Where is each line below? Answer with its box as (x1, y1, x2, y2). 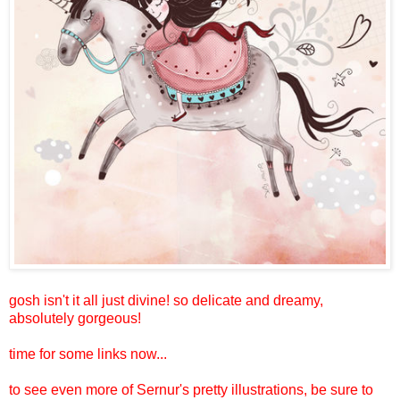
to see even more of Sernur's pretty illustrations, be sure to (9, 381, 373, 397)
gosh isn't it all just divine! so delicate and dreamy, (9, 292, 323, 308)
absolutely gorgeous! (9, 310, 141, 326)
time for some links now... (9, 346, 167, 362)
